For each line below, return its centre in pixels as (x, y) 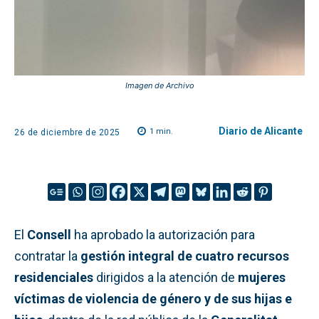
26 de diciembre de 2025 (67, 132)
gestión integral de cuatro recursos (185, 256)
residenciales (54, 277)
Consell (49, 234)
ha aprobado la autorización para (163, 234)
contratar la (47, 256)
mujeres (262, 277)
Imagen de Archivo (159, 85)
